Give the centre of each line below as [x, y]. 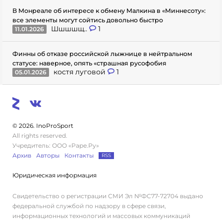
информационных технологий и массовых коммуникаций [101, 216]
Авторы [48, 155]
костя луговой [81, 72]
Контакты [79, 155]
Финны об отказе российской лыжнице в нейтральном [102, 54]
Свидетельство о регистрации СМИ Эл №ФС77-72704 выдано [108, 196]
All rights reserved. [40, 135]
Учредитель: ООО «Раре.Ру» [56, 145]
